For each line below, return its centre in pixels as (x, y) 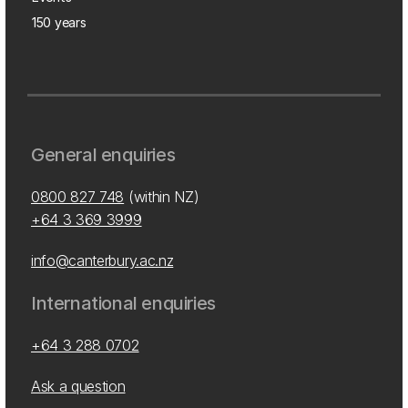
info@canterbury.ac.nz (102, 260)
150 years (59, 22)
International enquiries (123, 303)
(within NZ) (162, 197)
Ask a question (78, 386)
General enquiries (103, 155)
